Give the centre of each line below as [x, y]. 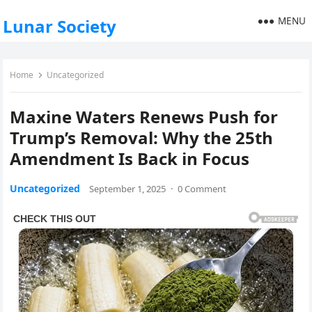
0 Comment [202, 189]
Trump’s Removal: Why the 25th [142, 138]
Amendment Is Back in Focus [130, 158]
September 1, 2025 [128, 189]
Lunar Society [60, 26]
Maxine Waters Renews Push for [144, 117]
